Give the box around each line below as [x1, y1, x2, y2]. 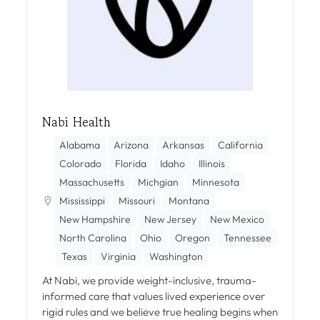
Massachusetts [59, 175, 124, 189]
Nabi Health [42, 111, 111, 131]
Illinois [199, 156, 225, 170]
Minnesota [192, 175, 239, 189]
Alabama [59, 138, 100, 151]
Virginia [101, 249, 136, 263]
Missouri [119, 194, 155, 207]
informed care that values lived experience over [42, 289, 265, 303]
